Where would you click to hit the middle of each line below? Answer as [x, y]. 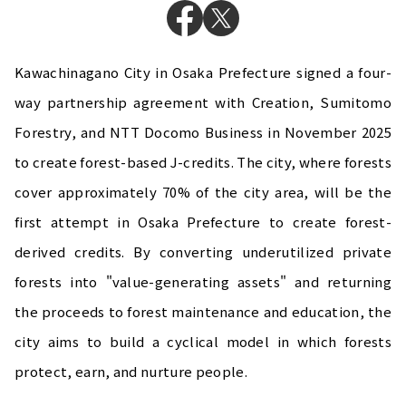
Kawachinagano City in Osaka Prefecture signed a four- [203, 72]
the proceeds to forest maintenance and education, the [203, 311]
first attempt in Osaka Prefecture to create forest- [203, 221]
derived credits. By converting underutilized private [203, 251]
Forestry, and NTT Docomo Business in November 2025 [203, 131]
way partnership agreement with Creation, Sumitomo [203, 101]
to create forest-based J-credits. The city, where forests [203, 161]
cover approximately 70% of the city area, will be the [203, 191]
